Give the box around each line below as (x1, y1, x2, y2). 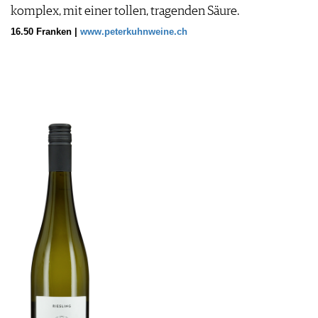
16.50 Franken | (11, 27, 80, 38)
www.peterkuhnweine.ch (80, 27, 187, 38)
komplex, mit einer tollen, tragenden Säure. (11, 5, 239, 18)
